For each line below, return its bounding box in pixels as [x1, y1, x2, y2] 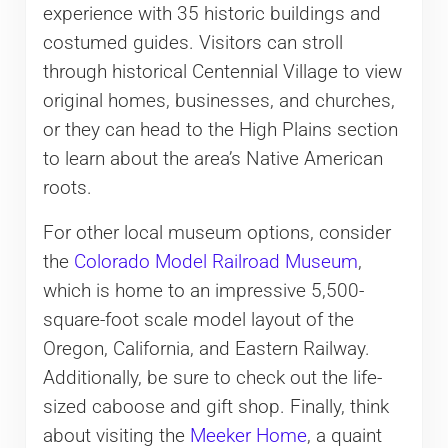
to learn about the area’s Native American [42, 147, 383, 170]
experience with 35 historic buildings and [42, 2, 381, 25]
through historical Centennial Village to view [42, 60, 402, 83]
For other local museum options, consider [42, 221, 391, 244]
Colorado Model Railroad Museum [73, 250, 358, 273]
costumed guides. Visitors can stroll [42, 31, 343, 54]
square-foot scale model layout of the [42, 308, 354, 331]
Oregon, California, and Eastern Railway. [42, 337, 370, 360]
